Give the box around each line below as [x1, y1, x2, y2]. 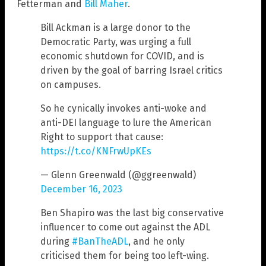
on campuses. [40, 78, 101, 90]
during [40, 235, 72, 247]
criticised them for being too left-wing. [40, 249, 209, 261]
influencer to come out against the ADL [40, 221, 210, 233]
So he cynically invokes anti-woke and [40, 102, 207, 114]
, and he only [128, 235, 185, 247]
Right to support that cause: [40, 131, 163, 142]
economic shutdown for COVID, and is [40, 50, 204, 62]
